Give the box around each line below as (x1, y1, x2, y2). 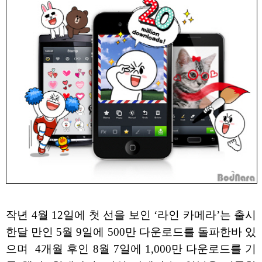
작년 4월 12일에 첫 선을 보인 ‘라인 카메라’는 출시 (6, 208, 256, 221)
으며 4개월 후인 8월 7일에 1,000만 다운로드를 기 (6, 242, 256, 255)
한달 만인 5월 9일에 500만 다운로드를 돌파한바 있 (6, 225, 256, 238)
